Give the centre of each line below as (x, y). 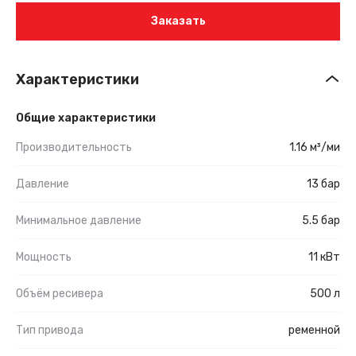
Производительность (74, 147)
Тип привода (50, 330)
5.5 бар (321, 220)
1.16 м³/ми (315, 147)
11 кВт (324, 257)
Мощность (44, 257)
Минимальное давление (79, 220)
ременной (314, 330)
